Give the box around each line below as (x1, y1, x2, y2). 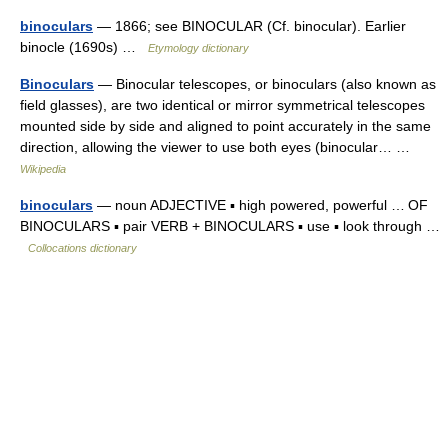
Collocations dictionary (28, 242, 137, 254)
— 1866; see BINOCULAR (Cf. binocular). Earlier (93, 18, 406, 34)
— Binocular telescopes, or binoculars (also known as (94, 76, 436, 92)
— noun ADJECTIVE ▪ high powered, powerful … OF (93, 197, 428, 213)
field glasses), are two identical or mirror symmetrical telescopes (20, 97, 425, 113)
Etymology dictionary (148, 42, 249, 54)
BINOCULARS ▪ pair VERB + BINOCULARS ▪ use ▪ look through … (20, 218, 440, 234)
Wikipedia (20, 163, 66, 175)
